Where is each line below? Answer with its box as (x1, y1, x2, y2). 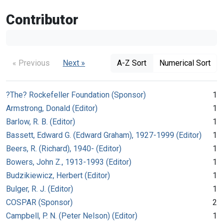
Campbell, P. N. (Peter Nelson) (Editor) (6, 211, 137, 221)
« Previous (12, 58, 50, 68)
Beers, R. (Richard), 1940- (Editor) (6, 143, 121, 153)
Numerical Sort (159, 58, 211, 68)
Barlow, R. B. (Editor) (6, 116, 75, 126)
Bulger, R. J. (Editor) (6, 184, 73, 194)
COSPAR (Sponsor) (6, 197, 73, 207)
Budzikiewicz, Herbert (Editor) (6, 170, 110, 180)
